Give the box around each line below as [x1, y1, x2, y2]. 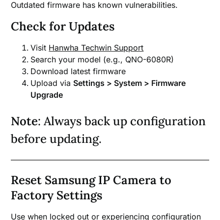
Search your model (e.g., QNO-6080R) [30, 55, 174, 65]
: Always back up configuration [38, 113, 206, 129]
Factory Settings [11, 188, 103, 203]
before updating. [11, 131, 102, 147]
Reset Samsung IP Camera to [11, 172, 172, 188]
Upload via [30, 78, 74, 88]
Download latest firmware [30, 66, 126, 77]
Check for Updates [11, 19, 115, 34]
